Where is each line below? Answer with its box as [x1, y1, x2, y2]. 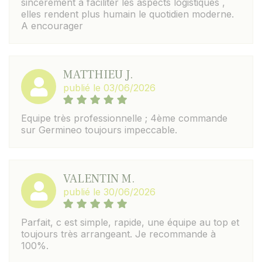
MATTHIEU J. [63, 67, 133, 82]
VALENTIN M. [63, 171, 135, 187]
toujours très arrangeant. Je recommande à [21, 228, 216, 240]
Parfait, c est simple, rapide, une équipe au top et [21, 216, 239, 228]
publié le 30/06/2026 [63, 186, 156, 198]
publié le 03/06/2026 [63, 82, 156, 94]
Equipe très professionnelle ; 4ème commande [21, 112, 227, 124]
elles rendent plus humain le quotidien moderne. [21, 8, 234, 20]
